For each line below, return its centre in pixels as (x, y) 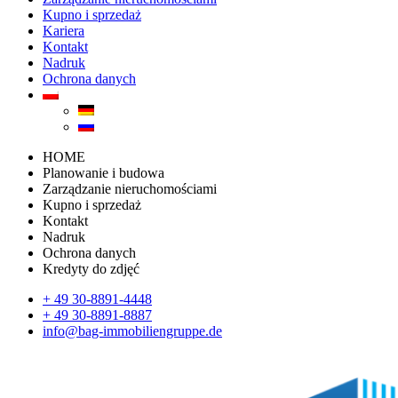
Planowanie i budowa (103, 172)
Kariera (64, 30)
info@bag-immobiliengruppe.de (132, 330)
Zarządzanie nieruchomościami (130, 188)
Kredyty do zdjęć (91, 268)
